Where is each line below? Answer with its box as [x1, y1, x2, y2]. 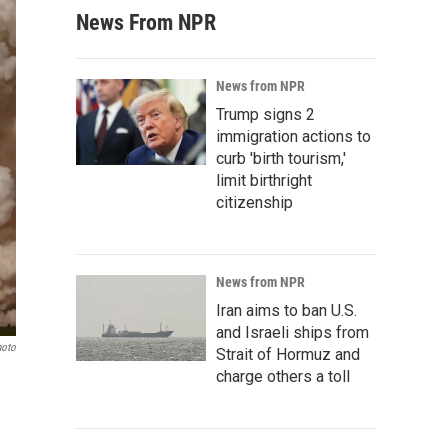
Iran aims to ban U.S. [216, 301, 357, 320]
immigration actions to [216, 127, 371, 146]
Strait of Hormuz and [216, 345, 360, 364]
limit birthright [216, 171, 312, 190]
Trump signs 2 [216, 105, 315, 124]
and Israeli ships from [216, 323, 369, 342]
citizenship [216, 193, 293, 212]
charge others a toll [216, 367, 350, 386]
